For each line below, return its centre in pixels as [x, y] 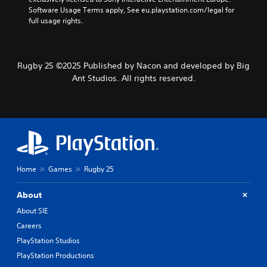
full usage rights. [56, 20]
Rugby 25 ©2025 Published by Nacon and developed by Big [133, 65]
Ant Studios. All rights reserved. [133, 78]
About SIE [32, 210]
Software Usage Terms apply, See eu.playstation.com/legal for [131, 10]
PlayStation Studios [48, 240]
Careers [29, 225]
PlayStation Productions [55, 255]
